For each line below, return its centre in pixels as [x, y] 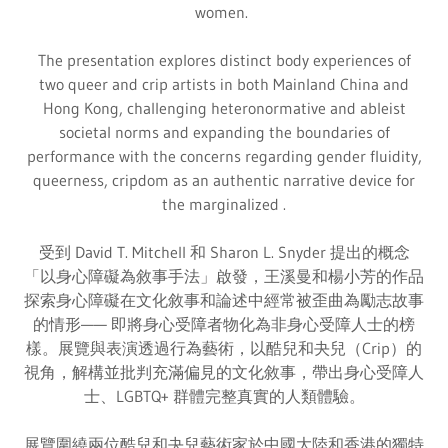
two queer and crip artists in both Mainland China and [224, 84]
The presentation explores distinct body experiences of [224, 60]
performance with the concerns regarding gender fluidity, [224, 156]
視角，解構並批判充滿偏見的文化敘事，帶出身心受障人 [224, 372]
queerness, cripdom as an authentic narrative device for [224, 180]
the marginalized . [224, 204]
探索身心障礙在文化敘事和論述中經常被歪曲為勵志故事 [224, 300]
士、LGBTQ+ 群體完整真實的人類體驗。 [224, 396]
